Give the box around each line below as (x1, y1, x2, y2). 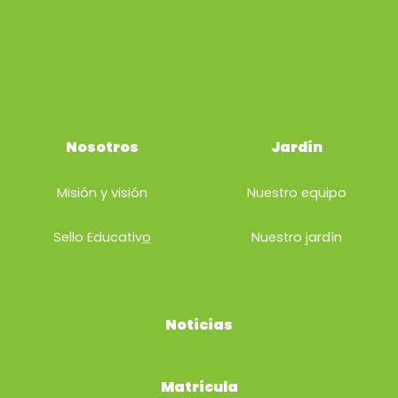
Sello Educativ (52, 228, 142, 246)
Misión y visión (56, 184, 147, 202)
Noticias (165, 314, 233, 335)
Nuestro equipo (246, 184, 346, 202)
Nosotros (65, 137, 139, 157)
